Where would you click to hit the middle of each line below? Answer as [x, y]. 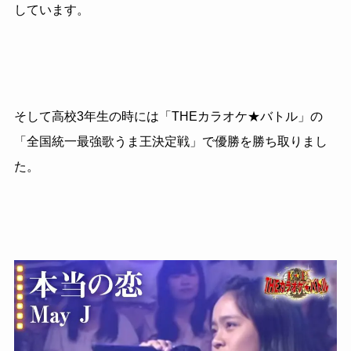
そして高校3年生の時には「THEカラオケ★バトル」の [168, 117]
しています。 [51, 10]
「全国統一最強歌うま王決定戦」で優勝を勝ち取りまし [170, 142]
